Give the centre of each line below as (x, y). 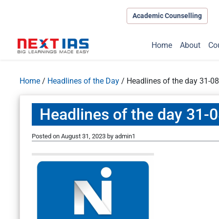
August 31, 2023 (83, 136)
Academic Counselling (167, 15)
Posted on (46, 136)
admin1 (125, 136)
